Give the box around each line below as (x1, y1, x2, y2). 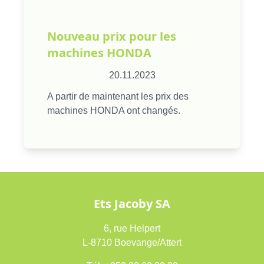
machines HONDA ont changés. (47, 105, 180, 115)
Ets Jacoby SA (94, 196, 170, 212)
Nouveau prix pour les (47, 28, 176, 44)
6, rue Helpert (104, 223, 160, 233)
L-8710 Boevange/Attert (82, 237, 181, 247)
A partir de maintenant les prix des (47, 91, 189, 101)
